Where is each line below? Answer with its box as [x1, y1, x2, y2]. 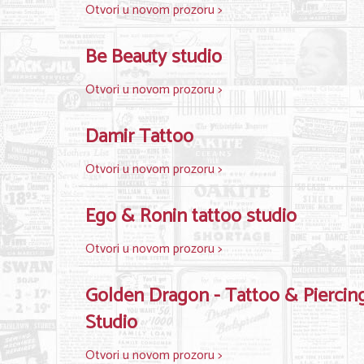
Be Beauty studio [85, 41, 222, 73]
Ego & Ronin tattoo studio [85, 201, 297, 232]
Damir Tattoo [85, 121, 193, 153]
